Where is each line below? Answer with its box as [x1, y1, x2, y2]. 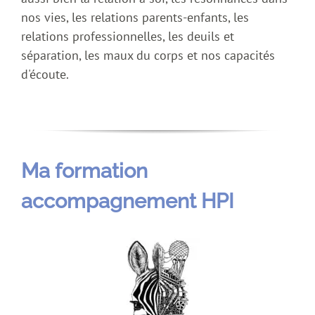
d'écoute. [21, 66, 69, 83]
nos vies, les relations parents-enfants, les [21, 9, 249, 26]
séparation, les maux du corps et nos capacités [21, 47, 275, 64]
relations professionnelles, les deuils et [21, 28, 234, 45]
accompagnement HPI [21, 189, 234, 214]
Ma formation [21, 159, 148, 184]
